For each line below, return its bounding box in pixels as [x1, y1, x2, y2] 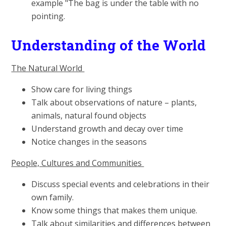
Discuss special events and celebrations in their [31, 178, 210, 190]
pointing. [31, 11, 66, 22]
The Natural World [11, 62, 85, 74]
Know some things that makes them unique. [31, 204, 198, 216]
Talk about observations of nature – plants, [31, 96, 197, 108]
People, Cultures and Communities [11, 157, 144, 168]
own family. [31, 191, 74, 203]
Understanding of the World [11, 35, 210, 54]
